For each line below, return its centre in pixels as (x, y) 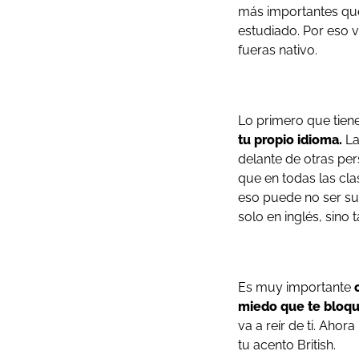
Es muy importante (296, 287)
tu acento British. (287, 345)
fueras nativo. (278, 50)
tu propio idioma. (290, 140)
